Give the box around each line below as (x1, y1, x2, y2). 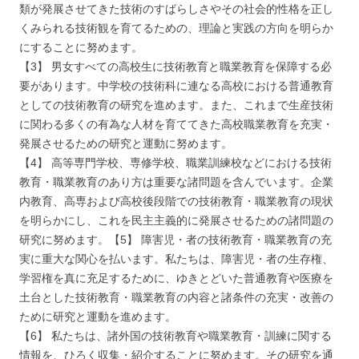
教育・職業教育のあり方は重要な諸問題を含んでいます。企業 (19, 175, 333, 189)
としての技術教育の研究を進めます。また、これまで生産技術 (19, 99, 333, 112)
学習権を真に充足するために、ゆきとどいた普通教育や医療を (19, 272, 333, 285)
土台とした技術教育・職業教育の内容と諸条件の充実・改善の (19, 291, 333, 305)
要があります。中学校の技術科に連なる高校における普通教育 (19, 79, 333, 93)
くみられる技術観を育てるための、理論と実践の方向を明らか (19, 22, 333, 35)
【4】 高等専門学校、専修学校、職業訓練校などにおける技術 (19, 156, 332, 170)
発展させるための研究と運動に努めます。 (19, 137, 232, 151)
